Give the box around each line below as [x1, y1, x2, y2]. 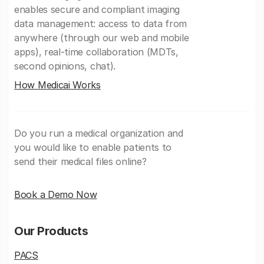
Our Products [14, 224, 88, 239]
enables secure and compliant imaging [14, 4, 180, 16]
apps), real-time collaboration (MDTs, [14, 46, 179, 58]
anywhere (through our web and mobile [14, 32, 189, 44]
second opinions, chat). [14, 60, 116, 72]
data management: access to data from [14, 18, 187, 30]
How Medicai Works [14, 79, 101, 91]
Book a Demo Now [14, 189, 97, 201]
